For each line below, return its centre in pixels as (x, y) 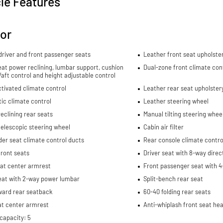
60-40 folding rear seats (177, 191)
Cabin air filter (163, 127)
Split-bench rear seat (173, 178)
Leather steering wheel (176, 101)
